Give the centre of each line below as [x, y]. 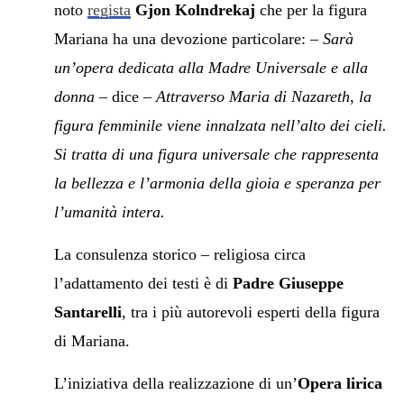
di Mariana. [92, 340]
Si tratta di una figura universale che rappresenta [216, 154]
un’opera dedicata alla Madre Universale [190, 67]
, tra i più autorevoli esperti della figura [250, 312]
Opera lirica [340, 383]
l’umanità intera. [109, 211]
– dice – [123, 96]
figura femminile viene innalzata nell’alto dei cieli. [220, 125]
